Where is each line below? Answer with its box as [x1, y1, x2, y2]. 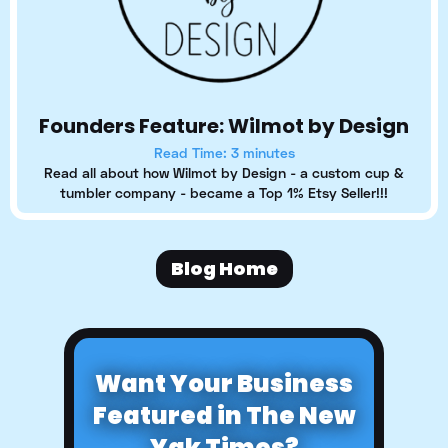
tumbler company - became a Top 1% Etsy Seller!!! [60, 184, 388, 202]
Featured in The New [92, 399, 356, 433]
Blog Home [170, 256, 278, 282]
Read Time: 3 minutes [153, 144, 295, 162]
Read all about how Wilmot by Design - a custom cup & [44, 164, 404, 182]
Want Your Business [95, 367, 353, 401]
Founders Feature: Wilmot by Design [39, 112, 409, 141]
